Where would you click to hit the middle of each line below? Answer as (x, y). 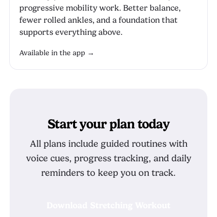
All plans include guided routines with (108, 144)
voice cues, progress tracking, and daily (108, 158)
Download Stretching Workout (108, 205)
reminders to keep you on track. (108, 173)
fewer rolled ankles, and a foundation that (99, 20)
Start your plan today (108, 124)
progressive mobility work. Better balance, (100, 8)
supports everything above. (71, 32)
